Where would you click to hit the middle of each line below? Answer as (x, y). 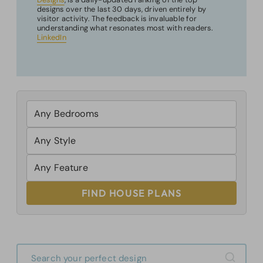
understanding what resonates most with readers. (125, 28)
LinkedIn (52, 38)
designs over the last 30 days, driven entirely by (122, 9)
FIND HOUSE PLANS (131, 193)
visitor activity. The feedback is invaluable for (117, 19)
